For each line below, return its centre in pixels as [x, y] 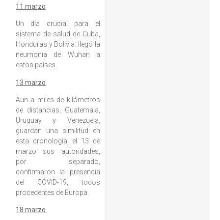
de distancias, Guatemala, [58, 110]
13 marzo [30, 82]
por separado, [58, 161]
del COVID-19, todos [58, 182]
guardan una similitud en [58, 130]
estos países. [36, 65]
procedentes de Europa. [52, 192]
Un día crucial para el [58, 24]
